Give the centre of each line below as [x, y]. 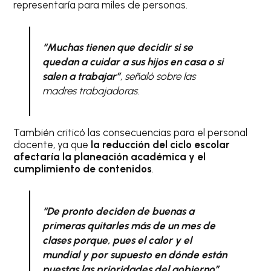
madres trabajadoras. [90, 90]
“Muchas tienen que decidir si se [117, 47]
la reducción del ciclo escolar [159, 145]
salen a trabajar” [81, 76]
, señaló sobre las [158, 76]
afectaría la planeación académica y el [110, 157]
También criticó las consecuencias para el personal [131, 132]
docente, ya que [51, 145]
